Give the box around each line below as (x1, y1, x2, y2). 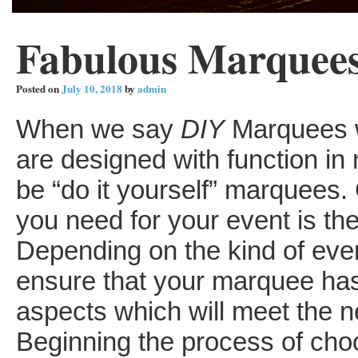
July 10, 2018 (62, 81, 122, 97)
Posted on (16, 81, 59, 97)
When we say (16, 114, 181, 144)
